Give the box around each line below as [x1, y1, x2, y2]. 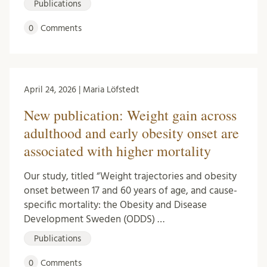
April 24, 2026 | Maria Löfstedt [24, 85, 139, 95]
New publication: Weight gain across [24, 105, 237, 125]
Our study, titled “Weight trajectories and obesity [24, 171, 237, 182]
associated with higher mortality [24, 141, 211, 161]
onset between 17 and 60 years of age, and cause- [24, 185, 237, 196]
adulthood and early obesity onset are [24, 123, 239, 143]
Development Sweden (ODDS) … [24, 214, 164, 225]
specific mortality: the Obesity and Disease [24, 200, 207, 210]
